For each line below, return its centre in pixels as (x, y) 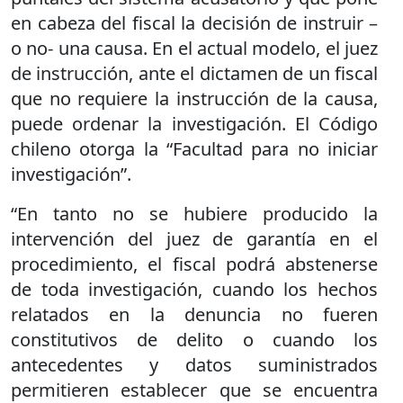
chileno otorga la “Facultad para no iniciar (194, 148)
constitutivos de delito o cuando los (194, 339)
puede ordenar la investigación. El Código (194, 123)
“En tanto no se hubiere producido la (194, 213)
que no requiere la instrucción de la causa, (194, 98)
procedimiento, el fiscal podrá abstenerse (194, 264)
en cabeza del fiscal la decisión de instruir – (194, 22)
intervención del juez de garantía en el (194, 238)
